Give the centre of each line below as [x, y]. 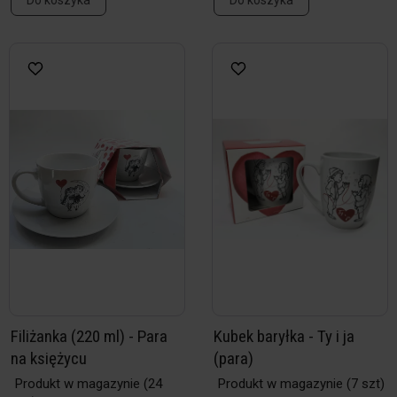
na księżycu [49, 358]
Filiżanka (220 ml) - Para [89, 336]
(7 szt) [364, 384]
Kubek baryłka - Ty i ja [284, 336]
